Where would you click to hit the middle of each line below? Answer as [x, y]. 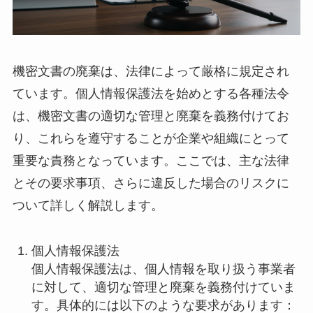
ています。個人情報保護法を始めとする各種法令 [151, 93]
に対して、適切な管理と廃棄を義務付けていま [163, 287]
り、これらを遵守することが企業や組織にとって [151, 138]
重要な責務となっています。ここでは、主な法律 [151, 160]
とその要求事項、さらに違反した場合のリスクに [151, 183]
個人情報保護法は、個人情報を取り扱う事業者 [163, 269]
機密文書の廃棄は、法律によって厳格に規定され [151, 71]
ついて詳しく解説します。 [88, 205]
